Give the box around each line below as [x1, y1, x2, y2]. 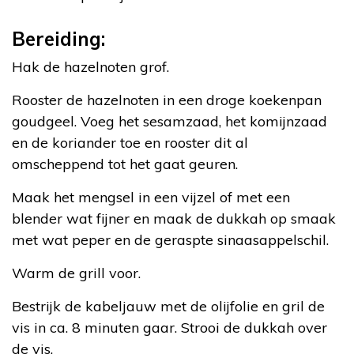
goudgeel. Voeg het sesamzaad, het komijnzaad [12, 111, 327, 130]
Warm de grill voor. [12, 263, 141, 282]
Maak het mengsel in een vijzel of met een [12, 187, 290, 206]
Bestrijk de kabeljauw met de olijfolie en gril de [12, 296, 325, 315]
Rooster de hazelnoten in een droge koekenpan [12, 90, 322, 109]
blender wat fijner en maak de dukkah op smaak [12, 209, 336, 228]
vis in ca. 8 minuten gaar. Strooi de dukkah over [12, 318, 327, 337]
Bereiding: [12, 26, 105, 51]
